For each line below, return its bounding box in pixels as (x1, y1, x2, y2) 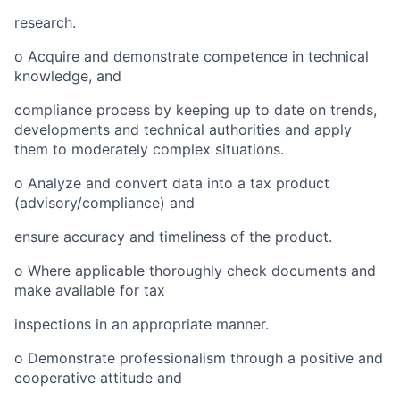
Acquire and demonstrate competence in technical (23, 47, 369, 65)
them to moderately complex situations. (14, 140, 284, 158)
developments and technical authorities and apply (14, 121, 352, 138)
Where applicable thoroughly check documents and (23, 262, 376, 279)
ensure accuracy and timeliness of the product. (14, 228, 332, 246)
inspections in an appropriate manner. (14, 315, 269, 333)
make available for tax (14, 281, 165, 299)
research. (14, 13, 76, 31)
